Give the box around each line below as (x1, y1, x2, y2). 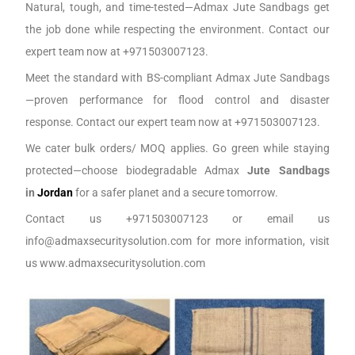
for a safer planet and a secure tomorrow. (73, 186, 279, 200)
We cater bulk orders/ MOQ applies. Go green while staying (25, 142, 330, 155)
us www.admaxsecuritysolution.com (25, 257, 206, 270)
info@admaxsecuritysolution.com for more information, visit (25, 235, 330, 248)
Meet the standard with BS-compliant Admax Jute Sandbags (25, 71, 330, 85)
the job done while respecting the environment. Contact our (25, 23, 330, 36)
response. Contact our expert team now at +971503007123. (25, 116, 321, 129)
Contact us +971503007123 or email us (25, 212, 330, 226)
